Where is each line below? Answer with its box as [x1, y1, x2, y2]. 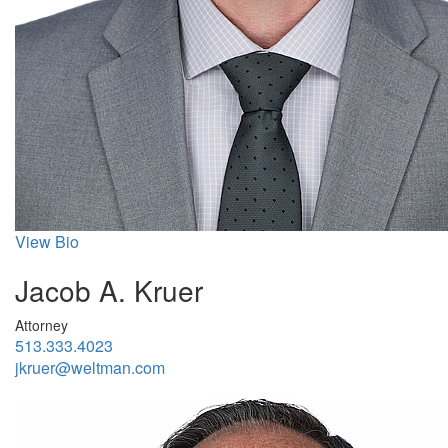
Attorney [15, 314, 68, 335]
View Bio [15, 229, 79, 253]
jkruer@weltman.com [15, 355, 165, 379]
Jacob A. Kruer [15, 269, 203, 310]
